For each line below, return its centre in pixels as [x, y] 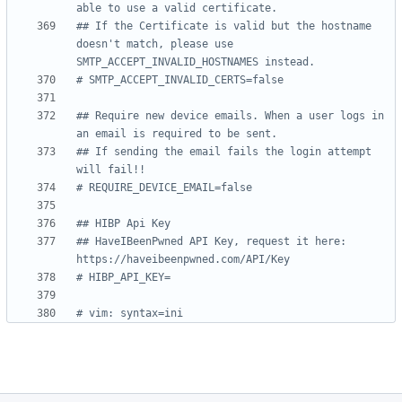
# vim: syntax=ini [130, 314]
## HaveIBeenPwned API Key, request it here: [211, 242]
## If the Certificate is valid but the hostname [224, 26]
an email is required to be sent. [177, 134]
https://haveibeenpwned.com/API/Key [183, 260]
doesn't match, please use [155, 44]
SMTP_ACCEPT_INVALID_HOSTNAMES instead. [196, 62]
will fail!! [111, 170]
